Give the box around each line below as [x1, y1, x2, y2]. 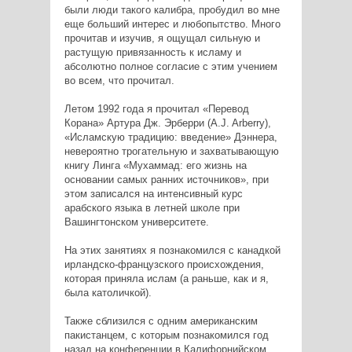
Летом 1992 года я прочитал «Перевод [64, 103, 249, 115]
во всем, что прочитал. [64, 75, 174, 87]
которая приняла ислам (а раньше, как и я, [64, 273, 269, 285]
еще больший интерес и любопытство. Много [64, 18, 280, 31]
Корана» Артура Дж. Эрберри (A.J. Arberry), [64, 117, 271, 130]
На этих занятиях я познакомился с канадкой [64, 244, 280, 257]
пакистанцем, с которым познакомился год [64, 329, 269, 342]
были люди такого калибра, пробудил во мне [64, 4, 280, 16]
